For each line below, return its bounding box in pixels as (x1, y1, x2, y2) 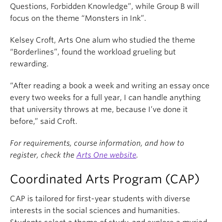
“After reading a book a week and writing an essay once (10, 81, 210, 90)
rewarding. (10, 59, 49, 68)
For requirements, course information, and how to (10, 139, 184, 148)
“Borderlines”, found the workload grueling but (10, 48, 176, 56)
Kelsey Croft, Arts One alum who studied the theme (10, 36, 195, 45)
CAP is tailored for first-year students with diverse (10, 194, 190, 203)
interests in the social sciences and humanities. (10, 206, 180, 215)
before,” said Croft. (10, 117, 77, 126)
